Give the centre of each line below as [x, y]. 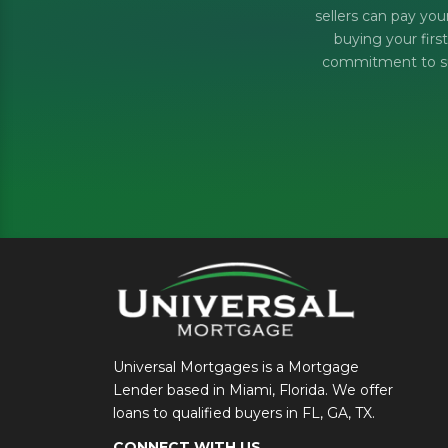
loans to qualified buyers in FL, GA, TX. [243, 412]
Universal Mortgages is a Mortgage [235, 366]
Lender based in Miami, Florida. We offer [252, 389]
